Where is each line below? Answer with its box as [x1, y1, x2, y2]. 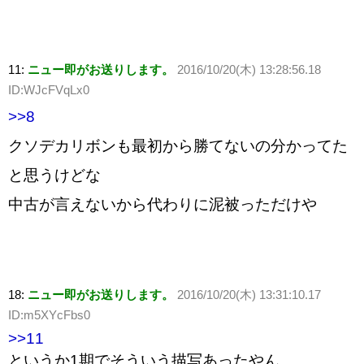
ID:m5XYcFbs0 [8, 308, 90, 323]
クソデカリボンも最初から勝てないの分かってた [8, 137, 348, 155]
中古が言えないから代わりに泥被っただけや [8, 196, 317, 214]
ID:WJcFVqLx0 [8, 83, 89, 97]
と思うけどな [8, 167, 101, 184]
